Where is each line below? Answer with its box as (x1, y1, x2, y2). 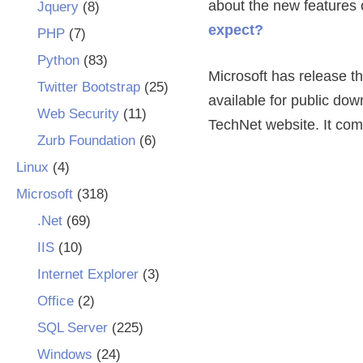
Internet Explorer (36, 267, 139, 282)
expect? (208, 22, 264, 38)
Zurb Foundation (36, 133, 135, 148)
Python (36, 53, 79, 68)
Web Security (36, 106, 119, 122)
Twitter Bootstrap (36, 79, 140, 95)
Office (36, 293, 74, 309)
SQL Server (36, 320, 108, 335)
